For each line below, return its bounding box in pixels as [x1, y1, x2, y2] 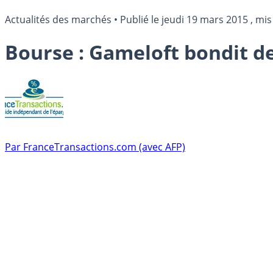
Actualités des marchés [5, 13, 112, 26]
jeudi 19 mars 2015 [161, 13, 248, 26]
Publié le [120, 13, 161, 26]
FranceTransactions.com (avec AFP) [23, 140, 185, 154]
